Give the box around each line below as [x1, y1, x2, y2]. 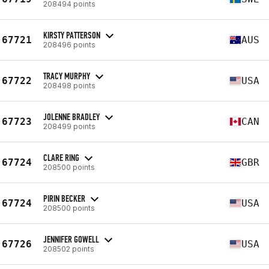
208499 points [43, 121, 95, 131]
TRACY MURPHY [43, 70, 90, 82]
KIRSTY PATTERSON [43, 29, 100, 41]
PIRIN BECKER [43, 192, 85, 204]
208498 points [43, 80, 95, 90]
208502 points [43, 244, 94, 253]
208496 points [43, 40, 95, 49]
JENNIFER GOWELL [43, 233, 99, 245]
